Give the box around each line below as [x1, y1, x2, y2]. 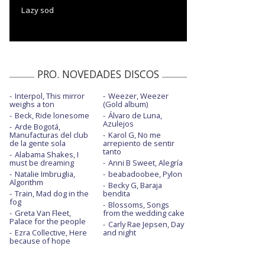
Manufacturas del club [9, 129, 88, 140]
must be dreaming [9, 157, 74, 168]
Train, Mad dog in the [15, 188, 89, 199]
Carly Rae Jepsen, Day [108, 218, 184, 230]
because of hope [9, 235, 70, 246]
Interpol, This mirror [15, 90, 85, 101]
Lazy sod [21, 4, 54, 15]
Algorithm [9, 176, 43, 188]
